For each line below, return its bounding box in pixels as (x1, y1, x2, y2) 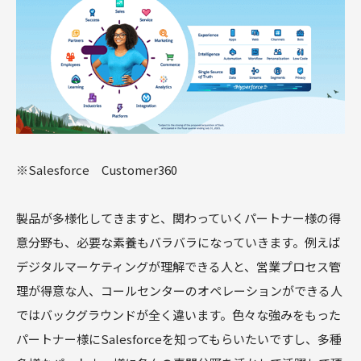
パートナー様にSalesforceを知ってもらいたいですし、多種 (16, 330, 342, 348)
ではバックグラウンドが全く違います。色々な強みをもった (16, 306, 341, 324)
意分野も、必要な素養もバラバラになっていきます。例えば (16, 234, 341, 251)
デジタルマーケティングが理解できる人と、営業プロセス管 (16, 258, 341, 276)
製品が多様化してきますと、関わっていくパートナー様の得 (16, 210, 341, 227)
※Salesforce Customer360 (16, 161, 177, 179)
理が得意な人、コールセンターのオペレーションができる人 (16, 282, 342, 300)
